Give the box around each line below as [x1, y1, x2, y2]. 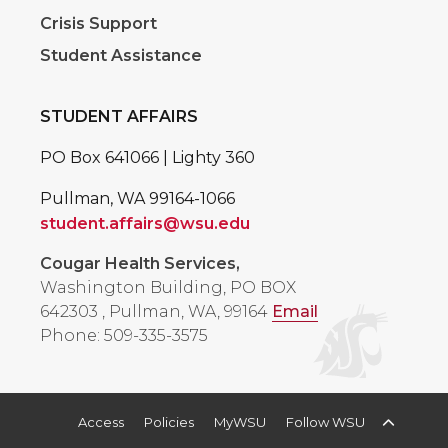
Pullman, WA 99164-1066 [40, 189, 235, 209]
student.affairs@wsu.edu [40, 214, 250, 234]
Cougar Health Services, [40, 254, 240, 274]
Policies [143, 414, 194, 431]
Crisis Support [40, 14, 157, 34]
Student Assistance [40, 46, 202, 66]
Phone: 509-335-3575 [40, 326, 208, 346]
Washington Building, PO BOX [40, 278, 296, 298]
